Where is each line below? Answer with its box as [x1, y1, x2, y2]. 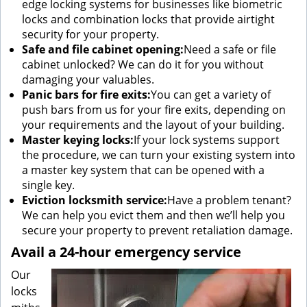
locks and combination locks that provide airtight [22, 12, 275, 27]
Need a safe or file [184, 42, 276, 57]
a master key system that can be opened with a [22, 162, 265, 177]
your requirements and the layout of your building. [22, 117, 284, 132]
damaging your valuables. [22, 72, 154, 87]
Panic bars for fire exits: [22, 87, 151, 102]
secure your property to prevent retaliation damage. [22, 223, 293, 238]
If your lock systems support [134, 132, 280, 147]
